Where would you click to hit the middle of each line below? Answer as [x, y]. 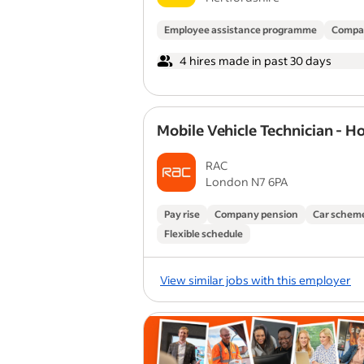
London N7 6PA [247, 182]
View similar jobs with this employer [256, 279]
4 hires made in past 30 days [256, 61]
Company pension [256, 214]
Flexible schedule [204, 234]
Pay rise [182, 214]
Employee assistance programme [240, 30]
